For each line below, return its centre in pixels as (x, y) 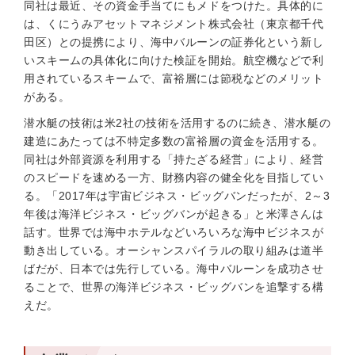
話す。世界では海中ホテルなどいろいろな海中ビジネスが (174, 232)
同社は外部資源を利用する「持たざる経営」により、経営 (174, 159)
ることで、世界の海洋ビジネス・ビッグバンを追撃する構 (174, 287)
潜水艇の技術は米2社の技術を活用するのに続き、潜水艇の (177, 123)
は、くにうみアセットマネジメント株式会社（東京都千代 (174, 24)
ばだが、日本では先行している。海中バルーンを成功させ (174, 269)
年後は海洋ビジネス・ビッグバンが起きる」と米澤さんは (174, 214)
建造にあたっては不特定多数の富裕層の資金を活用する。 (174, 141)
